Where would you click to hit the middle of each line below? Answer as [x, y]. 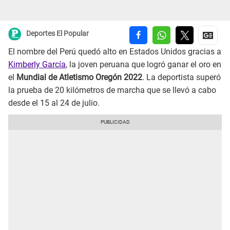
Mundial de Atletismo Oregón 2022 [79, 78]
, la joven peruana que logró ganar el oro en [143, 65]
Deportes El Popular [57, 34]
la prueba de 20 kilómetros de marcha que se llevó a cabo [112, 90]
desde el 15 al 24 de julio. [54, 103]
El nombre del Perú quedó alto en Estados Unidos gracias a [115, 52]
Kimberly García [37, 65]
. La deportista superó [181, 78]
